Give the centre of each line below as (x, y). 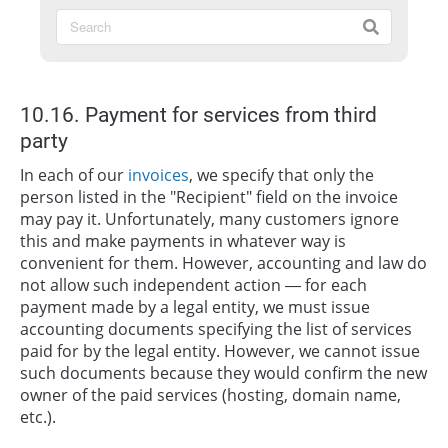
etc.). (38, 416)
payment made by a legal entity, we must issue (195, 306)
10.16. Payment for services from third (198, 114)
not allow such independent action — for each (193, 284)
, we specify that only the (281, 174)
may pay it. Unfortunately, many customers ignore (209, 218)
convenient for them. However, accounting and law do (223, 262)
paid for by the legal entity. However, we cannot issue (220, 350)
